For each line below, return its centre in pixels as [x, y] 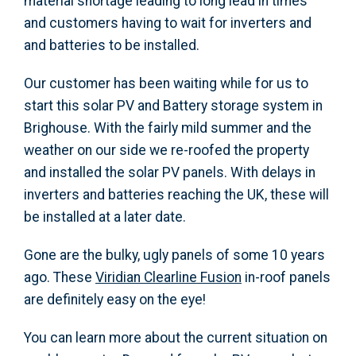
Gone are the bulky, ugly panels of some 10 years [174, 255]
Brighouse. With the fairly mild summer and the [168, 128]
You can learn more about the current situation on [176, 338]
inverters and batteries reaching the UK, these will [176, 195]
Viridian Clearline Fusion [168, 277]
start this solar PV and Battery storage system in [173, 106]
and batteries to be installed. [112, 45]
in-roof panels [286, 277]
